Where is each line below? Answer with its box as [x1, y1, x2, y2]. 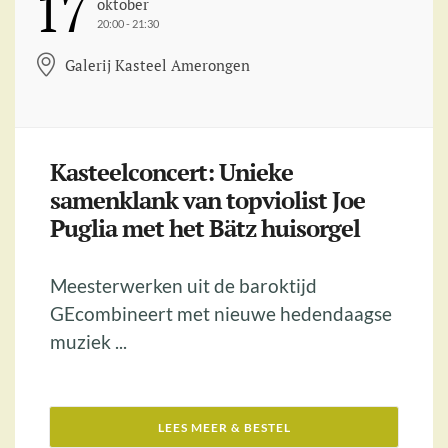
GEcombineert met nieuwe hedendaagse [50, 302, 392, 326]
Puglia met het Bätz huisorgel [50, 212, 360, 245]
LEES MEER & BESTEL [157, 420, 291, 436]
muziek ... [50, 330, 127, 354]
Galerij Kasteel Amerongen [64, 55, 250, 76]
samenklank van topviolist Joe [50, 184, 365, 217]
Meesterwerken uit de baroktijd [50, 274, 317, 298]
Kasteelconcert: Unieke [50, 156, 293, 189]
